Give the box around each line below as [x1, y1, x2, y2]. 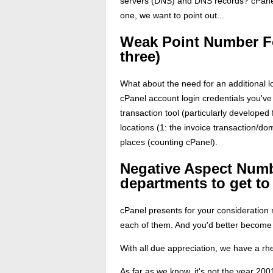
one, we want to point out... [120, 10, 224, 20]
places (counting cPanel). [120, 136, 218, 147]
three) [120, 48, 160, 65]
